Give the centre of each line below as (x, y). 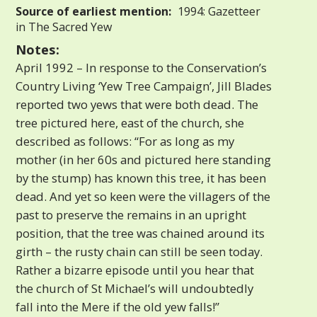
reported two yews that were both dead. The (137, 104)
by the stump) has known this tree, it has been (141, 178)
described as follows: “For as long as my (125, 141)
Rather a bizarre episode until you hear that (135, 270)
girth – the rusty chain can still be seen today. (139, 251)
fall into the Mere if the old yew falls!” (118, 306)
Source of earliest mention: (94, 11)
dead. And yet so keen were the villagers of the (143, 196)
